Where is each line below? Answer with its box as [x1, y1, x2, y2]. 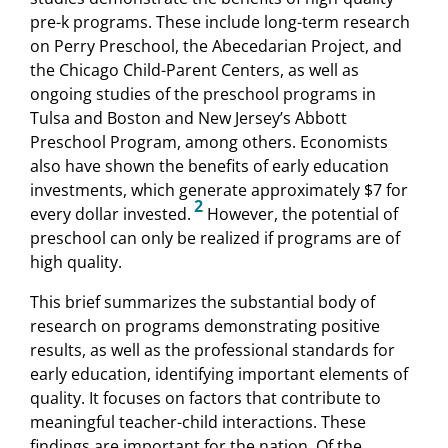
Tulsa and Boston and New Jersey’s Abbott [30, 107, 347, 130]
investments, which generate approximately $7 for [30, 179, 408, 202]
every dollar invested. [30, 203, 191, 226]
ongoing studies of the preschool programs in [30, 83, 376, 106]
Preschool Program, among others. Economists [30, 131, 388, 154]
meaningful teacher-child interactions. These [30, 411, 366, 434]
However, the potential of [203, 203, 398, 226]
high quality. [30, 251, 122, 274]
